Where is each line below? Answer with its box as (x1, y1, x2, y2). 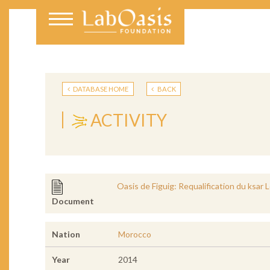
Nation (51, 229, 80, 240)
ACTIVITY (90, 109, 168, 130)
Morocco (118, 229, 151, 240)
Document (51, 196, 94, 207)
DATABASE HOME (72, 84, 129, 93)
